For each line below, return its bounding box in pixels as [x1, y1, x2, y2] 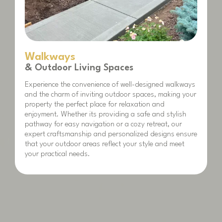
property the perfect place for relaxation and [25, 101, 165, 109]
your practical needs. [25, 150, 90, 158]
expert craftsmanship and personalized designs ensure [25, 130, 197, 138]
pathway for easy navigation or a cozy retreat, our [25, 120, 182, 128]
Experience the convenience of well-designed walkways [25, 81, 195, 89]
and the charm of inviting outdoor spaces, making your [25, 91, 196, 99]
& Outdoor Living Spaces [25, 63, 133, 72]
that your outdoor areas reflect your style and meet [25, 140, 184, 148]
